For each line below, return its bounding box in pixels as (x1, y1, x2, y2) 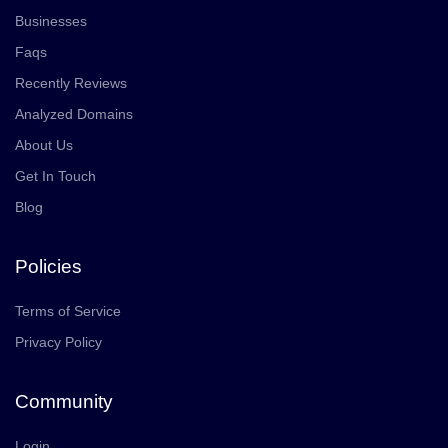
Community (15, 391, 113, 412)
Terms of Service (15, 303, 121, 319)
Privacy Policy (15, 334, 102, 350)
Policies (15, 256, 82, 277)
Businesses (15, 13, 87, 29)
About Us (15, 137, 73, 153)
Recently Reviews (15, 75, 127, 91)
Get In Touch (15, 168, 96, 184)
